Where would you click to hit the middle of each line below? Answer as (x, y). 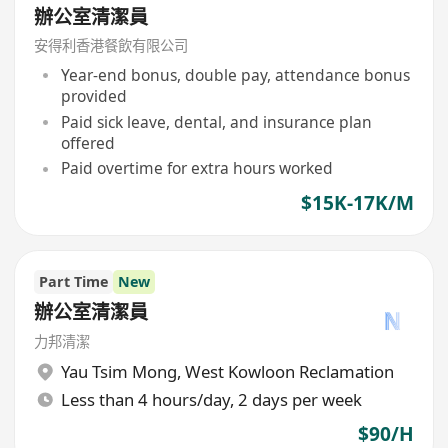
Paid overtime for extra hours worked (196, 168)
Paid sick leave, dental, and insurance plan (216, 121)
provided (93, 95)
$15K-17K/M (357, 202)
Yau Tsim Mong (118, 372)
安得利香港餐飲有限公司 (111, 46)
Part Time (74, 282)
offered (87, 142)
